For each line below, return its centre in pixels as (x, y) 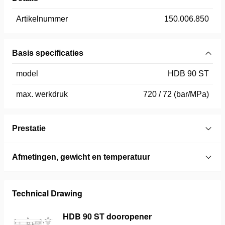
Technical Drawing (47, 193)
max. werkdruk (42, 94)
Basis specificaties (48, 53)
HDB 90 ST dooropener (107, 216)
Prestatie (29, 129)
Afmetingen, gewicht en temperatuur (81, 157)
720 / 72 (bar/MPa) (176, 94)
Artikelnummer (42, 19)
